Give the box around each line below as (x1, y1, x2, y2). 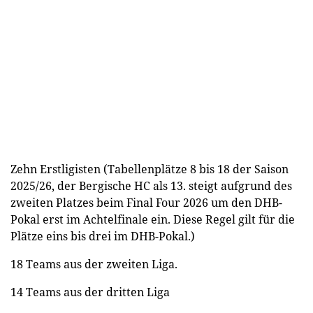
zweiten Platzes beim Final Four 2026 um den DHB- (10, 194, 282, 210)
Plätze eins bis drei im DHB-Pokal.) (10, 228, 195, 244)
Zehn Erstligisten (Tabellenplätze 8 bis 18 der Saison (10, 161, 289, 177)
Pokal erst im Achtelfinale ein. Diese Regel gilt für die (10, 211, 295, 227)
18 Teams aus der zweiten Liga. (10, 256, 177, 272)
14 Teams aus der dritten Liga (10, 284, 170, 300)
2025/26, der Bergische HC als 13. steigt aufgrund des (10, 177, 292, 194)
